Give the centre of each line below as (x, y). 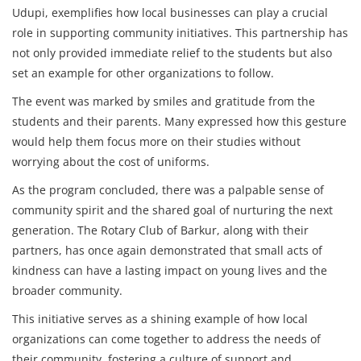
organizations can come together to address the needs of (166, 339)
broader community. (67, 290)
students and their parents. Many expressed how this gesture (179, 121)
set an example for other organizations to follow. (143, 73)
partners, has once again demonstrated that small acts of (167, 250)
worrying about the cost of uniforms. (111, 162)
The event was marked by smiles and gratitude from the (164, 101)
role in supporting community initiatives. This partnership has (180, 33)
